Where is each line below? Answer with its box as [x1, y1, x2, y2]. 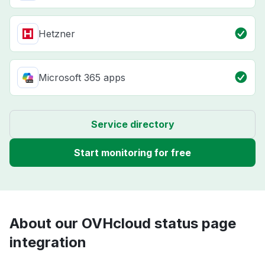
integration [9, 234, 86, 251]
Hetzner [38, 28, 75, 40]
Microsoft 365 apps [38, 72, 125, 84]
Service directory [91, 118, 174, 131]
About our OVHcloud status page [9, 215, 236, 232]
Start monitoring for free [74, 147, 191, 159]
